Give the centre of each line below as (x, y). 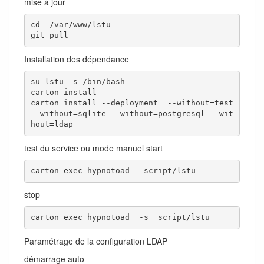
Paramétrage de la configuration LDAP (96, 241)
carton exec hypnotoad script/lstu (113, 171)
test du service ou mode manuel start (93, 148)
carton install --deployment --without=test (132, 103)
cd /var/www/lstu (70, 25)
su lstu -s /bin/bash (77, 82)
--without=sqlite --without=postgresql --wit (132, 114)
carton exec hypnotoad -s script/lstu (120, 217)
